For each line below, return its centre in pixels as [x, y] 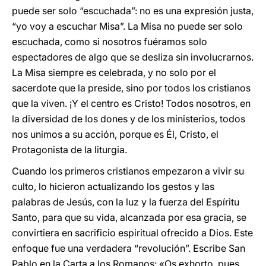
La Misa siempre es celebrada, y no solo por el [114, 72]
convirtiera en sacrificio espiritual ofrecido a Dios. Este [132, 233]
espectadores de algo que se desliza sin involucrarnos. [133, 57]
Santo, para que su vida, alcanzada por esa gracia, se [129, 217]
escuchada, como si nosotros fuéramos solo [110, 42]
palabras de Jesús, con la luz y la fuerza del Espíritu [126, 202]
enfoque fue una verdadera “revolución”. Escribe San [129, 248]
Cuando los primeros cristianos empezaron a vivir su [128, 171]
